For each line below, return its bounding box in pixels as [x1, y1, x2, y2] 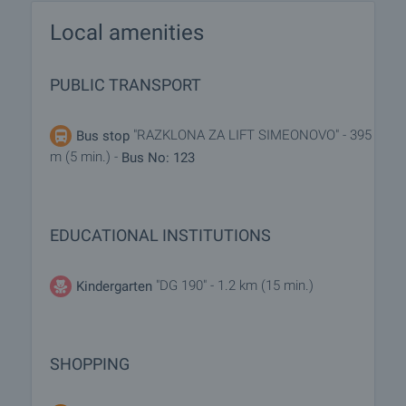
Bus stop [76, 127, 130, 144]
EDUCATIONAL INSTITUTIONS [50, 225, 271, 245]
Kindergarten [76, 277, 152, 295]
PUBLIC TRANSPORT [50, 75, 201, 94]
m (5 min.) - [50, 149, 121, 165]
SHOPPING [50, 353, 130, 373]
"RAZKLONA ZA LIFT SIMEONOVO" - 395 [130, 127, 372, 144]
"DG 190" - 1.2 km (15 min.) [152, 276, 314, 294]
